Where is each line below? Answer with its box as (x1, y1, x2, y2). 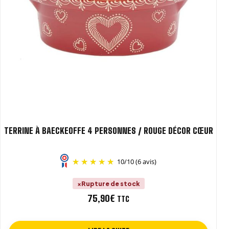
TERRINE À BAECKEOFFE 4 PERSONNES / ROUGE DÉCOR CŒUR (4, 126, 213, 136)
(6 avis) (135, 157, 156, 167)
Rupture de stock (81, 179, 140, 188)
